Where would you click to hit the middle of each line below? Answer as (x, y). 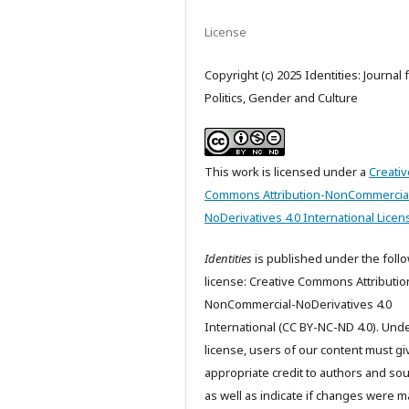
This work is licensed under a (287, 172)
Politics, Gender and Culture (281, 98)
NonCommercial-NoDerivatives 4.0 (298, 304)
